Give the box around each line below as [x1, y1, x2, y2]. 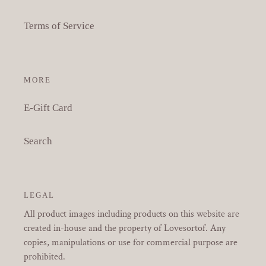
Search [24, 135, 52, 147]
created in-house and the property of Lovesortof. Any [24, 221, 226, 235]
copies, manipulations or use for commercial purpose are [24, 236, 237, 249]
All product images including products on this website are [24, 207, 239, 220]
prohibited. [24, 250, 65, 263]
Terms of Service [24, 20, 94, 31]
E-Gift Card [24, 102, 72, 114]
